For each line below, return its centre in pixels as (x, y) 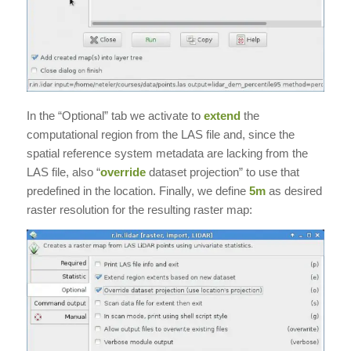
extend (222, 116)
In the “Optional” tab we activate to (115, 116)
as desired (293, 191)
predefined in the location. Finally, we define (138, 191)
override (123, 172)
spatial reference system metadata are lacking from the (167, 154)
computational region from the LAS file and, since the (160, 135)
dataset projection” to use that (222, 172)
